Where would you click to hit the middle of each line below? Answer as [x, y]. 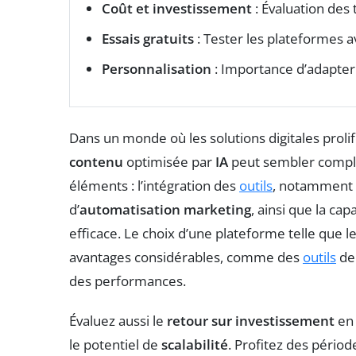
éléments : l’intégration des [154, 186]
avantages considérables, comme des [186, 257]
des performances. [128, 281]
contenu [96, 162]
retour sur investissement [251, 321]
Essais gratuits [148, 39]
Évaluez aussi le [118, 321]
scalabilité [195, 345]
